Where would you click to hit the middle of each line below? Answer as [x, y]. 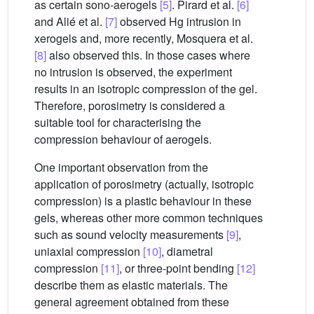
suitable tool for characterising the [118, 122]
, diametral [187, 251]
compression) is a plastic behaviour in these [143, 201]
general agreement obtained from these [132, 302]
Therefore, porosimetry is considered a [130, 105]
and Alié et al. [70, 21]
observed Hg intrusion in [179, 21]
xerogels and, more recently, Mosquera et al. [144, 38]
